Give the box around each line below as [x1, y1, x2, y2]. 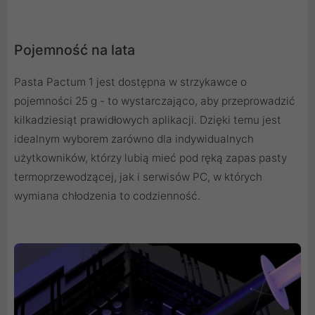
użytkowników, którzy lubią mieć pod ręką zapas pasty [14, 151, 287, 165]
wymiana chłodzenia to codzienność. [14, 189, 200, 203]
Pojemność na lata [14, 41, 135, 59]
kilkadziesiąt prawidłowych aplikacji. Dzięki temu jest [14, 113, 281, 127]
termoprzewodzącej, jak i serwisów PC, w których [14, 170, 262, 184]
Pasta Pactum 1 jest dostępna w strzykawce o [14, 75, 247, 89]
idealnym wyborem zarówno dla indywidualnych [14, 132, 254, 146]
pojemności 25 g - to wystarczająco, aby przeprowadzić [14, 94, 295, 108]
